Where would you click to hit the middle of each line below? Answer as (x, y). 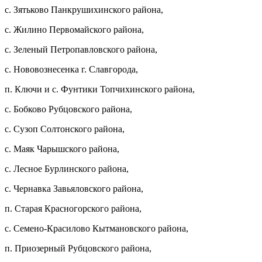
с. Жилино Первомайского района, (74, 29)
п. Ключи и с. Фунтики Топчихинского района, (100, 89)
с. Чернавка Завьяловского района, (74, 188)
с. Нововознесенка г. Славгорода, (71, 69)
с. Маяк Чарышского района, (62, 149)
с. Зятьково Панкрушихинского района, (84, 9)
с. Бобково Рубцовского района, (68, 109)
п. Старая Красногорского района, (73, 208)
